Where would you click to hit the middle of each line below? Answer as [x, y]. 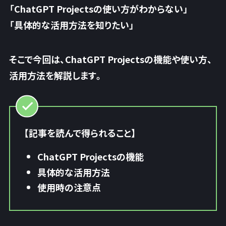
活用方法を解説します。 [56, 75]
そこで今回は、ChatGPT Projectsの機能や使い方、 [110, 59]
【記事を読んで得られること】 [80, 133]
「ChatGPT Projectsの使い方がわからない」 [98, 8]
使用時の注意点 [69, 187]
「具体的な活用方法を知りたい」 [71, 24]
